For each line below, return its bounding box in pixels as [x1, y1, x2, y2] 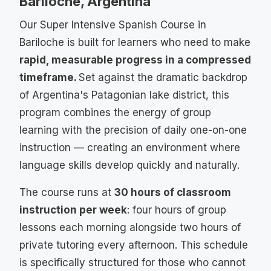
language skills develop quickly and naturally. [19, 159, 240, 171]
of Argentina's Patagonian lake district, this [19, 89, 229, 101]
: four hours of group [127, 204, 226, 216]
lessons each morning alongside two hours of [19, 221, 241, 233]
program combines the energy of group [19, 106, 211, 119]
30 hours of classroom [114, 186, 231, 198]
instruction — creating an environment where [19, 142, 240, 154]
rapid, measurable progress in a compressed [19, 54, 251, 66]
